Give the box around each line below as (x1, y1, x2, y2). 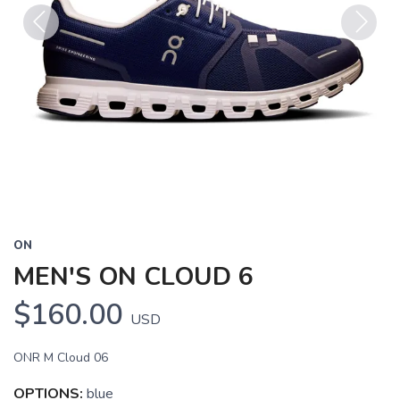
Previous (23, 41, 79, 61)
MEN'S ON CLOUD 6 (13, 260, 254, 294)
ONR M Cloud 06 (13, 349, 108, 366)
